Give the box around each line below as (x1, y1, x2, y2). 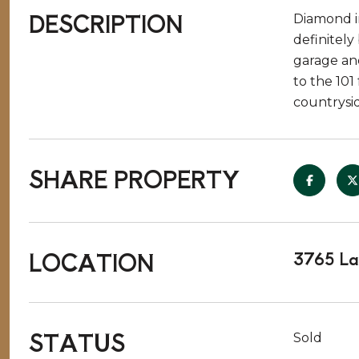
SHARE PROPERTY (29, 163, 240, 195)
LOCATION (29, 246, 154, 278)
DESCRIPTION (29, 7, 183, 39)
